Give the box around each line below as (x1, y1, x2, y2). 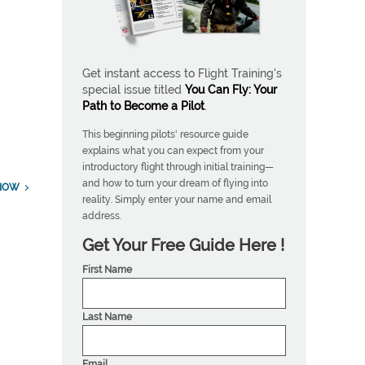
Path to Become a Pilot (81, 99, 204, 113)
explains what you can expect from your (81, 144, 264, 156)
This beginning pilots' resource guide (81, 128, 248, 140)
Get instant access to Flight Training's (81, 66, 282, 81)
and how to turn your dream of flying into (81, 177, 268, 189)
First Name (81, 263, 132, 275)
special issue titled (81, 82, 185, 97)
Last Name (81, 310, 132, 323)
